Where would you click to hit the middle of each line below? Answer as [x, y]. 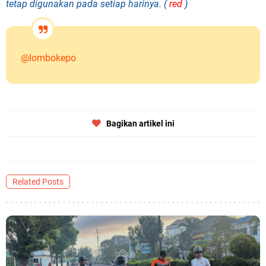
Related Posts [38, 182]
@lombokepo [48, 58]
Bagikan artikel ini [140, 123]
